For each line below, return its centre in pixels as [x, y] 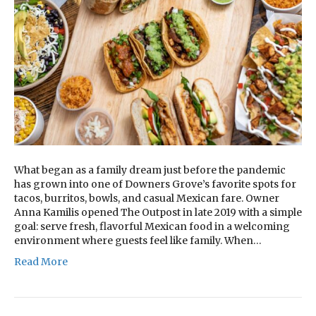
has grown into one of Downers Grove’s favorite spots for [155, 184]
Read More [41, 262]
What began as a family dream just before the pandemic [150, 170]
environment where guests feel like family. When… [138, 241]
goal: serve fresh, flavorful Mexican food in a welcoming [152, 227]
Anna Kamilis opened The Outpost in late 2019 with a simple [158, 213]
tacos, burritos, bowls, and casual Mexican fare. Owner [147, 199]
